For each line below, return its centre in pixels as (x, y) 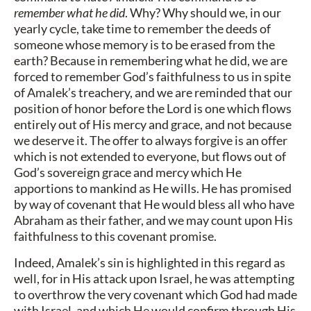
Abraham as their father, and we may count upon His (153, 220)
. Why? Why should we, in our (203, 13)
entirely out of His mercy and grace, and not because (153, 125)
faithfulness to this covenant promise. (115, 236)
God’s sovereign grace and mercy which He (128, 173)
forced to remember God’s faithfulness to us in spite (152, 77)
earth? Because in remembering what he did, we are (151, 61)
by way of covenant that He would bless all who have (154, 204)
